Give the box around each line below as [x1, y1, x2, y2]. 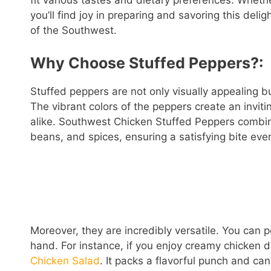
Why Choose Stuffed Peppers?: [30, 53, 263, 72]
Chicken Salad [30, 255, 100, 267]
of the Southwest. [30, 24, 117, 37]
